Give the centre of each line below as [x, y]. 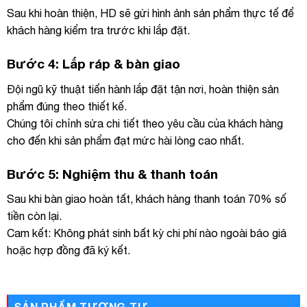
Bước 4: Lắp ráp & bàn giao [94, 64]
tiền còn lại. [34, 216]
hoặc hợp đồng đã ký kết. [69, 250]
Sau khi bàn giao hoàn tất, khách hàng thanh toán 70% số [147, 199]
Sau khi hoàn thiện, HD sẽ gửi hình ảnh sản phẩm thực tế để [150, 13]
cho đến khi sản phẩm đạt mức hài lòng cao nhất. [125, 140]
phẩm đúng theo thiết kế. [67, 106]
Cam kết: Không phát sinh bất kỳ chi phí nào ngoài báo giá [147, 233]
